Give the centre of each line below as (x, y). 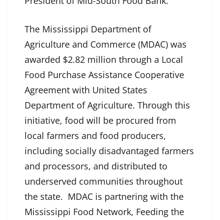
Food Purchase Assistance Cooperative (104, 75)
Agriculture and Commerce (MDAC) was (106, 44)
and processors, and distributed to (96, 166)
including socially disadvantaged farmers (109, 151)
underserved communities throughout (104, 181)
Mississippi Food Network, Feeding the (104, 212)
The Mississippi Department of (88, 29)
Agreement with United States (86, 90)
